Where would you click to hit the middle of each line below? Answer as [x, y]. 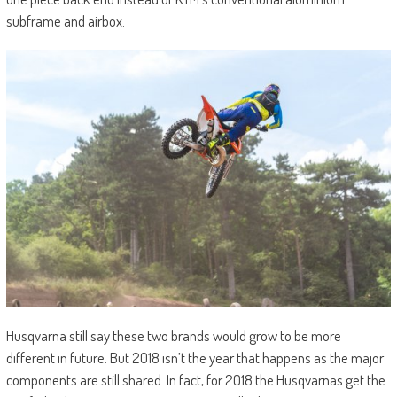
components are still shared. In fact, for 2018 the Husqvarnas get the [195, 379]
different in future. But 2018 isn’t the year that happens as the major [195, 357]
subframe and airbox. [65, 21]
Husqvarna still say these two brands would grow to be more [173, 335]
